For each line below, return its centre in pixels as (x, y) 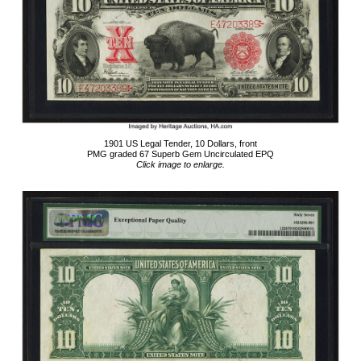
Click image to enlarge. (180, 164)
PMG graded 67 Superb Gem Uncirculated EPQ (180, 154)
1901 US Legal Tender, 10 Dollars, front (180, 143)
